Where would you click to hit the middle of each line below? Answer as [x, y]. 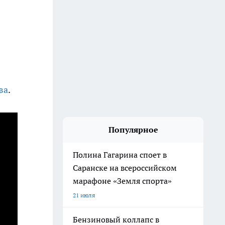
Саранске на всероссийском [125, 168]
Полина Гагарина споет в [120, 155]
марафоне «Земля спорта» [122, 181]
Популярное [133, 130]
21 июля [84, 195]
